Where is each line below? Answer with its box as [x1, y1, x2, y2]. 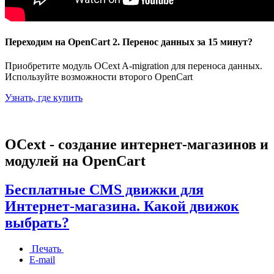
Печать [29, 243, 64, 254]
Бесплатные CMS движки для [5, 182, 204, 198]
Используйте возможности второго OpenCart [5, 72, 193, 83]
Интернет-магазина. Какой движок [5, 198, 239, 215]
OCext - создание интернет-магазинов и [5, 136, 268, 153]
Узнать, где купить [5, 92, 83, 103]
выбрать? [5, 215, 69, 231]
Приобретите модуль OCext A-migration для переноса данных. [5, 61, 262, 72]
